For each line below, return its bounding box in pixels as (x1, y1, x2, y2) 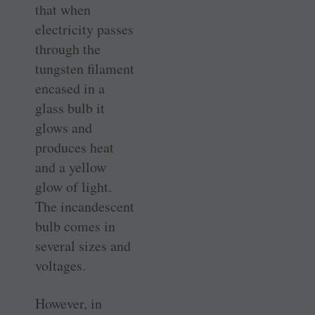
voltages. (35, 255, 86, 275)
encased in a (35, 78, 105, 98)
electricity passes (35, 19, 134, 39)
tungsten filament (35, 58, 134, 78)
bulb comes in (35, 216, 115, 236)
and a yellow (35, 157, 106, 176)
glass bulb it (35, 98, 105, 117)
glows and (35, 117, 92, 137)
